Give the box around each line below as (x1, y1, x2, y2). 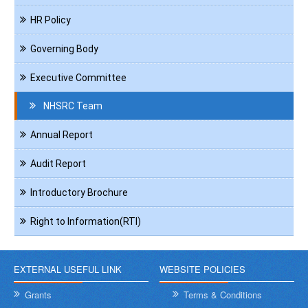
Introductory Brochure (30, 187, 128, 199)
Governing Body (30, 43, 98, 55)
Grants (25, 288, 52, 302)
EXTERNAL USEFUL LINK (14, 263, 122, 276)
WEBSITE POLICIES (159, 263, 246, 276)
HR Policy (30, 14, 71, 26)
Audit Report (30, 158, 86, 170)
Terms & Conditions (184, 288, 263, 302)
